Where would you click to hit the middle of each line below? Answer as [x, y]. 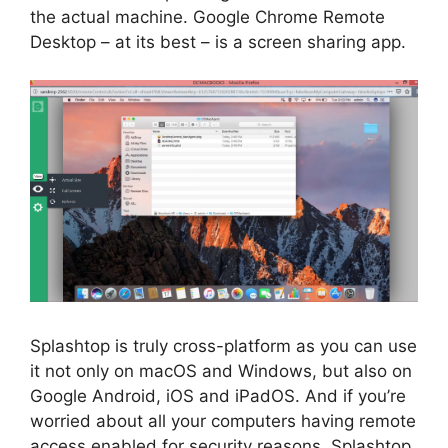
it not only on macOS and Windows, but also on [221, 371]
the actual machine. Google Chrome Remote [207, 16]
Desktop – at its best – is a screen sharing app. [218, 41]
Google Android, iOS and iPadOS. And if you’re [218, 396]
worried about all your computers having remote [223, 421]
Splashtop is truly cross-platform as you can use [223, 346]
